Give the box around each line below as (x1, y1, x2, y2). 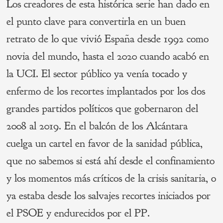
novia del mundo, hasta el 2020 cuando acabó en (6, 49, 210, 63)
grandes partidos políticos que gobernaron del (6, 101, 199, 115)
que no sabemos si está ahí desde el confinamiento (6, 153, 215, 168)
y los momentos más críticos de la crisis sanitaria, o (6, 171, 217, 185)
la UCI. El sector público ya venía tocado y (6, 66, 188, 81)
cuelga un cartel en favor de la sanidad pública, (6, 136, 203, 150)
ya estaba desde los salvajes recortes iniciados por (6, 188, 211, 203)
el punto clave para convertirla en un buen (6, 14, 186, 28)
